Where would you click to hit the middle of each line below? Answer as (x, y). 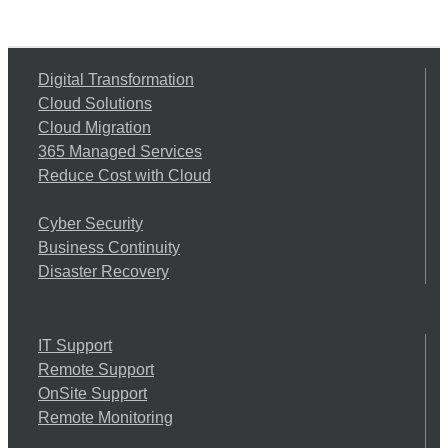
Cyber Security (90, 224)
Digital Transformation (116, 80)
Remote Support (96, 370)
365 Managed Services (120, 152)
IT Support (75, 346)
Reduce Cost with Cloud (124, 176)
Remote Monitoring (105, 418)
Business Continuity (109, 248)
